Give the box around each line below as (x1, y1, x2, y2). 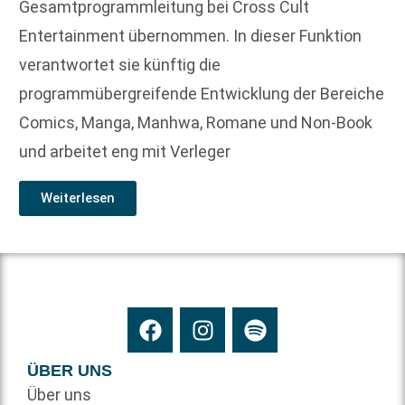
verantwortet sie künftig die (19, 55, 221, 75)
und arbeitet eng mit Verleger (19, 142, 231, 162)
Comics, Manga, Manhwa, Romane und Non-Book (19, 113, 372, 133)
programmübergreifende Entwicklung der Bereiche (19, 84, 384, 104)
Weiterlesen (41, 189, 115, 206)
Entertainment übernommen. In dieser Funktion (19, 26, 362, 46)
